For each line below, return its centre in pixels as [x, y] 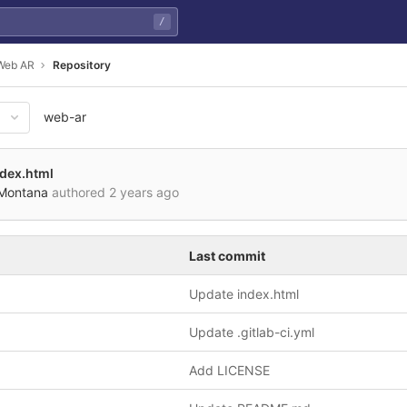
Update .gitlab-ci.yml [252, 332]
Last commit [227, 256]
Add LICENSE [229, 370]
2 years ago [144, 192]
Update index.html [244, 294]
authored [79, 192]
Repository [82, 65]
